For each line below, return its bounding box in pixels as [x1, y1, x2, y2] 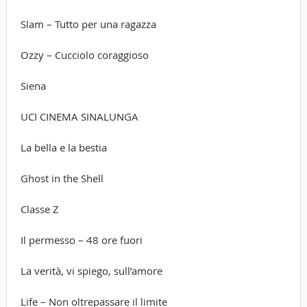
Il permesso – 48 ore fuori [20, 232, 143, 247]
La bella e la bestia [20, 140, 107, 154]
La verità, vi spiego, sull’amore [20, 263, 162, 278]
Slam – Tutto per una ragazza [20, 16, 156, 31]
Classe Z [20, 201, 59, 216]
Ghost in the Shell [20, 171, 103, 185]
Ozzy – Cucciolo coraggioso [20, 47, 149, 62]
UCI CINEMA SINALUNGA [20, 109, 138, 123]
